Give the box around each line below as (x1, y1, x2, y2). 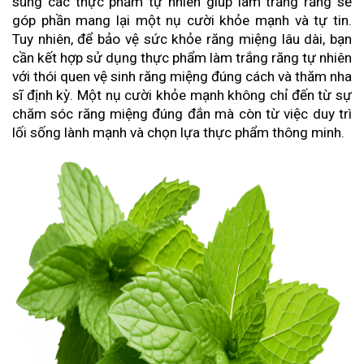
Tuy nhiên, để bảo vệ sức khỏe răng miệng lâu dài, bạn (12, 31, 352, 48)
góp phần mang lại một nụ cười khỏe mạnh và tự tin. (12, 12, 352, 29)
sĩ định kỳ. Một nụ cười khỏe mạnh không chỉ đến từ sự (12, 87, 352, 104)
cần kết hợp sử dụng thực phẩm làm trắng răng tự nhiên (12, 50, 352, 67)
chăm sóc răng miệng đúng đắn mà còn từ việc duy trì (12, 106, 352, 123)
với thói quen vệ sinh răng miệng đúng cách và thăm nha (12, 68, 352, 85)
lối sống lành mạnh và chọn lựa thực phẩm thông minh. (12, 124, 344, 141)
